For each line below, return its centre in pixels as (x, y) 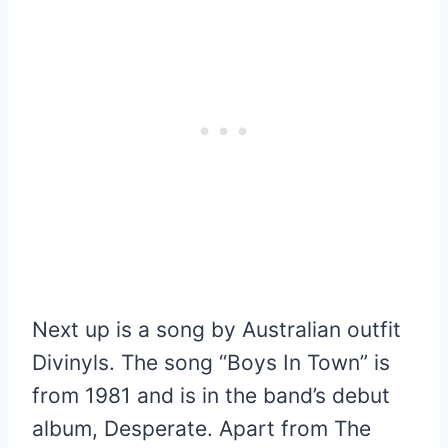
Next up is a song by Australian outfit (216, 329)
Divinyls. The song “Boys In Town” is (211, 362)
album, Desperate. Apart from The (201, 428)
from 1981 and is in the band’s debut (211, 395)
